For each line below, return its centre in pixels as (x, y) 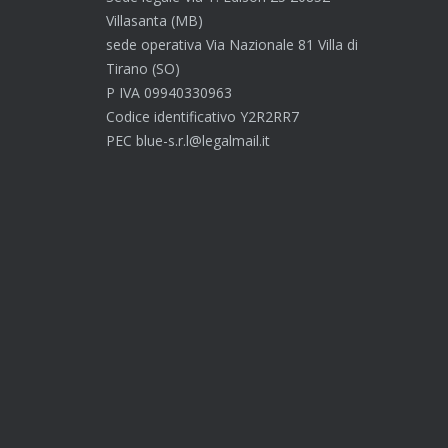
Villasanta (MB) (154, 20)
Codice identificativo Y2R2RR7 (202, 116)
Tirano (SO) (143, 68)
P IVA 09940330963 (169, 92)
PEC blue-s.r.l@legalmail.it (188, 140)
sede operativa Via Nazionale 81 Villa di (232, 44)
